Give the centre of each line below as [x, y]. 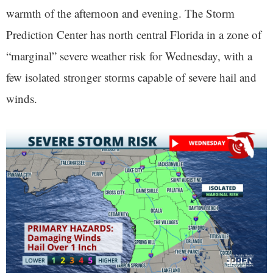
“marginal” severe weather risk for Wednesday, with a [129, 56]
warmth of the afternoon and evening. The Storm [120, 13]
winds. [22, 98]
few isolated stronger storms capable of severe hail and [131, 77]
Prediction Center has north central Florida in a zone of [134, 34]
